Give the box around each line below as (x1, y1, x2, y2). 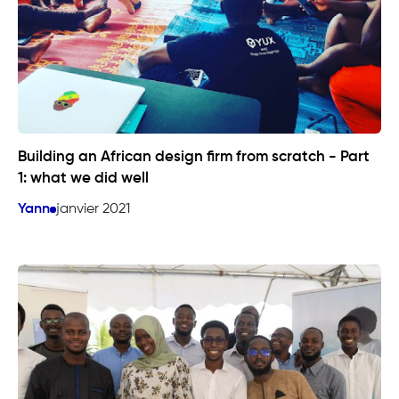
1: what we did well (18, 171, 149, 187)
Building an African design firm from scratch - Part (18, 150, 370, 166)
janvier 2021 (56, 202, 130, 217)
